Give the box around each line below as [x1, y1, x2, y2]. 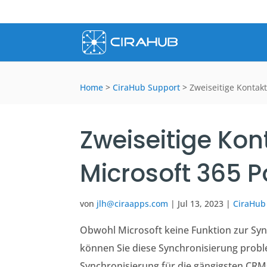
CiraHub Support [113, 82, 181, 93]
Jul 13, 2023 [178, 198, 224, 209]
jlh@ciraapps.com [97, 198, 169, 209]
